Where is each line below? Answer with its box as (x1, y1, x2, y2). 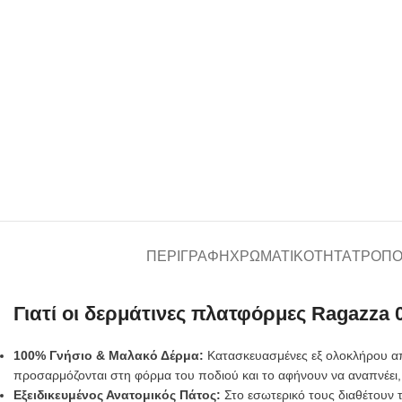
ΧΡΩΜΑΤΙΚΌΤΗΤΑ (230, 248, 352, 264)
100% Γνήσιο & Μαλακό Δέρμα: (13, 347, 204, 363)
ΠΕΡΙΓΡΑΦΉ (146, 248, 230, 264)
